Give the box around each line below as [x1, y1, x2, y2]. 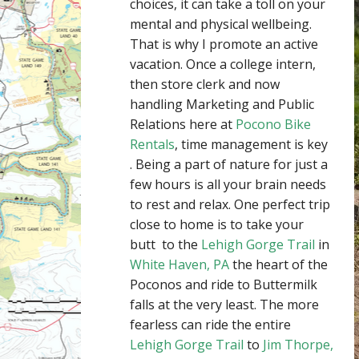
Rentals [130, 135, 175, 154]
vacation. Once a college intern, [130, 55, 316, 74]
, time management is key [175, 135, 328, 154]
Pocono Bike [236, 115, 311, 134]
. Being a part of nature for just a [130, 155, 328, 174]
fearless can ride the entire [130, 316, 291, 334]
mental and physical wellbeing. [130, 15, 312, 34]
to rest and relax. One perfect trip [130, 196, 330, 214]
